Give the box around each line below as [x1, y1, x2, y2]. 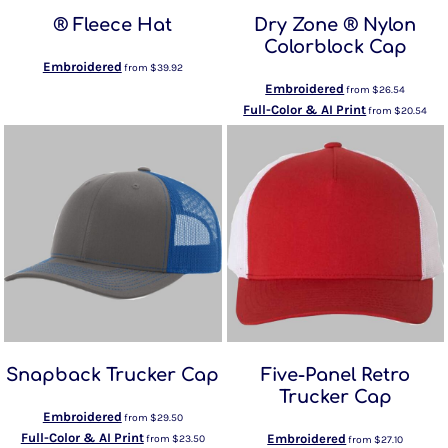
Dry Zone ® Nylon [254, 14, 417, 35]
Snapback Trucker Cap [6, 365, 220, 385]
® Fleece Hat [53, 14, 173, 35]
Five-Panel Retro [260, 365, 410, 385]
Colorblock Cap [263, 36, 407, 57]
